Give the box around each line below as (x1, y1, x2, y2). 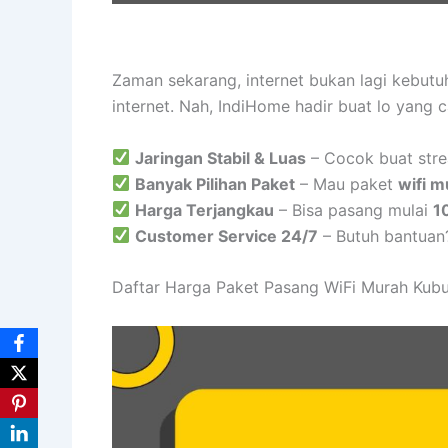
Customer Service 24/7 (135, 225, 319, 246)
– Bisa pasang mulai (274, 199, 434, 220)
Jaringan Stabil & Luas (135, 147, 307, 168)
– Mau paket (295, 173, 399, 194)
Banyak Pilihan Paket (135, 173, 296, 194)
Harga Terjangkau (135, 199, 275, 220)
